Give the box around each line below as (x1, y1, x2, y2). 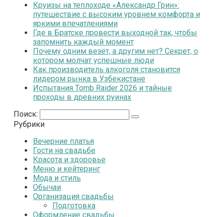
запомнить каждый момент (33, 37, 134, 46)
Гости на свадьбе (33, 145, 95, 155)
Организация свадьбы (33, 191, 114, 201)
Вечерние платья (33, 136, 94, 146)
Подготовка (52, 201, 95, 210)
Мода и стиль (33, 173, 81, 183)
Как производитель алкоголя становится (33, 64, 180, 74)
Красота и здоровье (33, 155, 106, 164)
